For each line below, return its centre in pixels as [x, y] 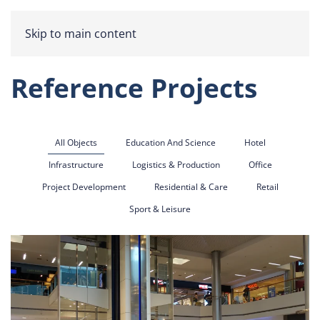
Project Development [84, 187]
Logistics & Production [176, 165]
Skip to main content [81, 34]
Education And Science [170, 142]
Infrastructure [76, 165]
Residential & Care [191, 187]
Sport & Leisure [160, 209]
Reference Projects [134, 88]
